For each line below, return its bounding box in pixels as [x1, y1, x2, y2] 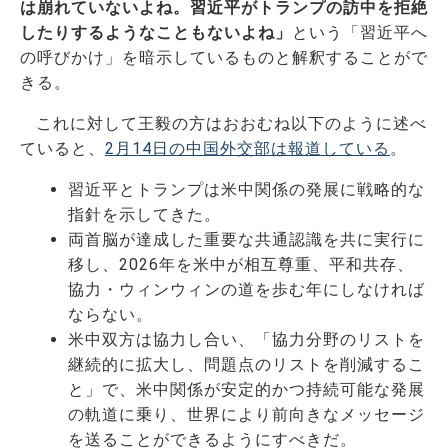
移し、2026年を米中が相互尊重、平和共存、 [68, 254, 414, 274]
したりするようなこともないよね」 [20, 22, 292, 42]
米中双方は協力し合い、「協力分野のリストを [68, 329, 425, 349]
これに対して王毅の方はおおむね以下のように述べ [36, 113, 427, 133]
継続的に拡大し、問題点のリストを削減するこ [68, 354, 425, 374]
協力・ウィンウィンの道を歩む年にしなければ [68, 279, 425, 299]
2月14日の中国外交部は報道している [105, 138, 390, 158]
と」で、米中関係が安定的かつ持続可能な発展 [68, 379, 425, 399]
